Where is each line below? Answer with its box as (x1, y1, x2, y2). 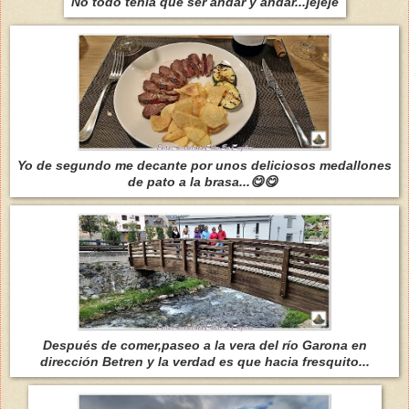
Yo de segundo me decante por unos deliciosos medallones (17, 157, 392, 173)
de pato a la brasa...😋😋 (128, 173, 281, 189)
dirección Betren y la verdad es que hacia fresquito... (39, 353, 370, 369)
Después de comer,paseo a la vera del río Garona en (42, 337, 367, 352)
